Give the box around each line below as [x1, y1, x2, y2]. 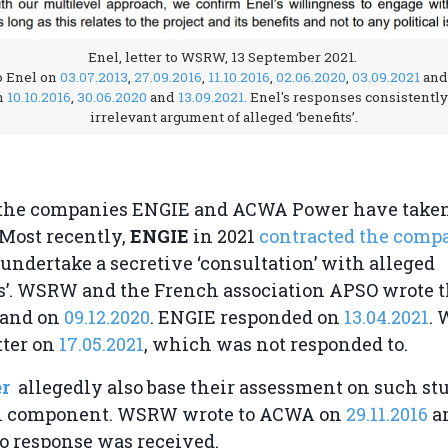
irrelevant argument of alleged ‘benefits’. [90, 107, 358, 126]
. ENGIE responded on [150, 304, 344, 329]
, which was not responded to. [144, 331, 408, 356]
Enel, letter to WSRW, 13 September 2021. [88, 47, 360, 66]
